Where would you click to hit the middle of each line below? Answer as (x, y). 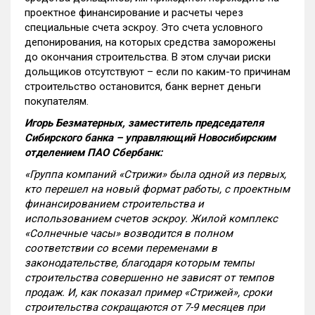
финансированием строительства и (114, 204)
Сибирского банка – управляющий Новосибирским (150, 138)
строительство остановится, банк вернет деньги (143, 86)
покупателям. (57, 101)
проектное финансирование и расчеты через (134, 13)
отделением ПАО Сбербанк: (94, 153)
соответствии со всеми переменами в (121, 248)
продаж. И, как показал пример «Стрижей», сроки (148, 292)
